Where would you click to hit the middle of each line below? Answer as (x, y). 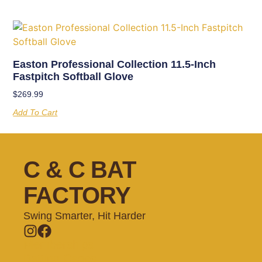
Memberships (58, 244)
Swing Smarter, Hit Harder (85, 216)
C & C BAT (80, 169)
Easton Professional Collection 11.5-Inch (115, 64)
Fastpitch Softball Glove (73, 76)
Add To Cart (35, 112)
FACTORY (77, 195)
